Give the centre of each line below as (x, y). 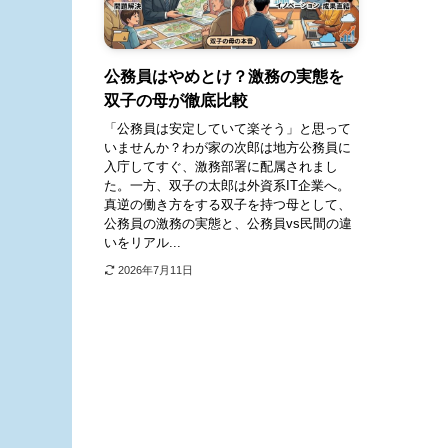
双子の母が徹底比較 (176, 100)
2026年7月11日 (155, 270)
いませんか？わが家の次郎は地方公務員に (227, 148)
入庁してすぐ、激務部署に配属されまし (221, 167)
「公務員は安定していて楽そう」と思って (227, 129)
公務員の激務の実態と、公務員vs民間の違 (228, 224)
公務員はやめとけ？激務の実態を (224, 76)
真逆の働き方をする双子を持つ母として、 (227, 205)
